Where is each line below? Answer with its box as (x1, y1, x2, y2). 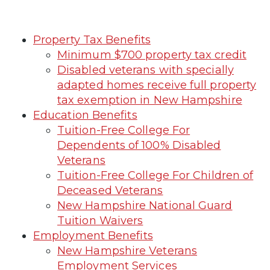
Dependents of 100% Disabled (57, 138, 221, 152)
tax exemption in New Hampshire (57, 93, 242, 107)
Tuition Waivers (57, 213, 143, 227)
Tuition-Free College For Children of (57, 168, 254, 182)
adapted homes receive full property (57, 78, 257, 92)
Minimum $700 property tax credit (57, 48, 246, 61)
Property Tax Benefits (33, 33, 151, 46)
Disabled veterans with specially (57, 63, 234, 77)
